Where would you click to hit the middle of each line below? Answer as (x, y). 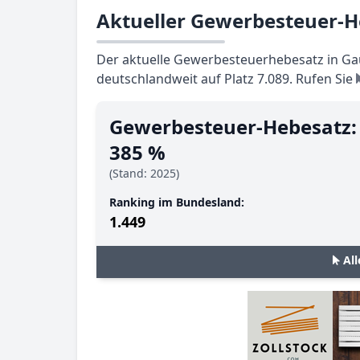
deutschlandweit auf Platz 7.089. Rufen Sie (226, 79)
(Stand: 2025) (144, 173)
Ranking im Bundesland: (177, 202)
